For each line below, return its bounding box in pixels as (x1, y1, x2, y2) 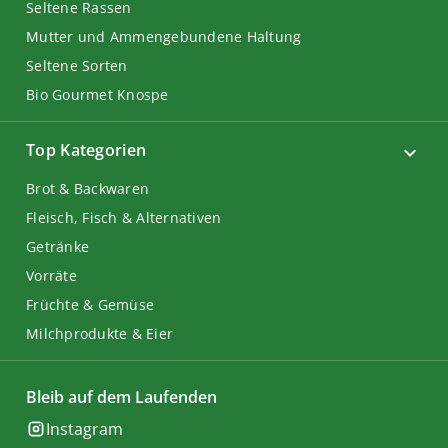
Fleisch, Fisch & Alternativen (26, 208, 222, 227)
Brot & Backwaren (26, 179, 149, 198)
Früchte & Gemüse (26, 295, 154, 314)
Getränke (26, 237, 89, 256)
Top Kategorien (26, 139, 147, 161)
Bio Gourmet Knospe (26, 85, 169, 104)
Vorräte (26, 266, 77, 285)
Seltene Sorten (26, 56, 128, 75)
